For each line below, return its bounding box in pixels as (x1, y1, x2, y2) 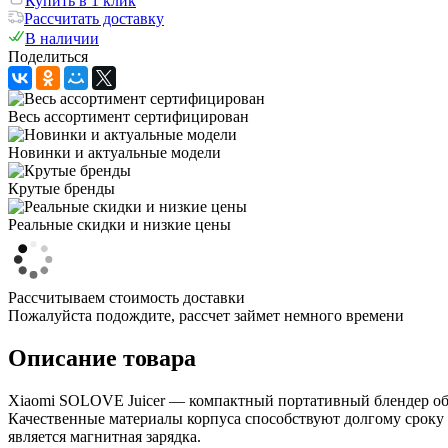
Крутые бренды (8, 179, 115, 197)
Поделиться (8, 47, 88, 65)
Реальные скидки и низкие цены (8, 215, 231, 233)
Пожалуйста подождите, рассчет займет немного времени (8, 306, 404, 324)
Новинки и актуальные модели (8, 143, 221, 161)
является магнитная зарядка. (8, 427, 201, 445)
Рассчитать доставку (24, 9, 164, 27)
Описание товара (8, 344, 196, 371)
